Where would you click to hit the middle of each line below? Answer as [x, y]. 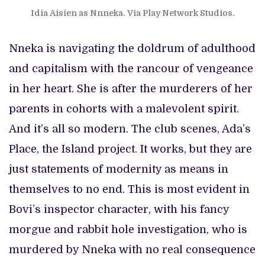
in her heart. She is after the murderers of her [131, 88]
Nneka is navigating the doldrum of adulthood [132, 48]
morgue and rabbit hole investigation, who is [128, 229]
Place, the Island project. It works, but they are [130, 149]
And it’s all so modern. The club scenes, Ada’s [130, 129]
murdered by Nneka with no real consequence [132, 249]
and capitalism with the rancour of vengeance [131, 68]
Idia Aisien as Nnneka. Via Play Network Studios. [132, 13]
